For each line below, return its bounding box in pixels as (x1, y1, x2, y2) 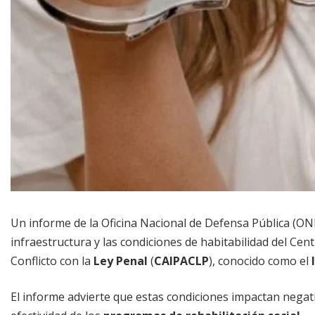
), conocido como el (209, 252, 311, 269)
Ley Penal (91, 252, 148, 269)
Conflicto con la (11, 252, 91, 269)
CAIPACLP (154, 252, 209, 269)
